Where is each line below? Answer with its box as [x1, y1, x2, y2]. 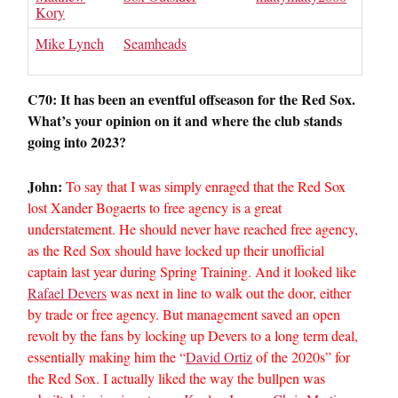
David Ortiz [186, 347, 252, 366]
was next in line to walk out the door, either [107, 283, 351, 302]
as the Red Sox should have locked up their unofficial [28, 241, 324, 259]
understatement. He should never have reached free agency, [28, 219, 358, 238]
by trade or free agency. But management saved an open [28, 305, 340, 323]
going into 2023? [28, 131, 126, 152]
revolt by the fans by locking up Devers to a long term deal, [28, 326, 358, 345]
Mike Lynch [36, 34, 104, 52]
